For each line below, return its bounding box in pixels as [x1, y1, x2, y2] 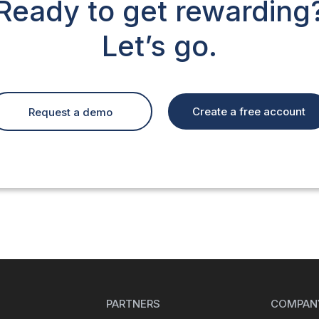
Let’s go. [102, 28, 217, 63]
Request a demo [28, 105, 113, 119]
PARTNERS [105, 296, 160, 310]
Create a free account [192, 105, 305, 119]
